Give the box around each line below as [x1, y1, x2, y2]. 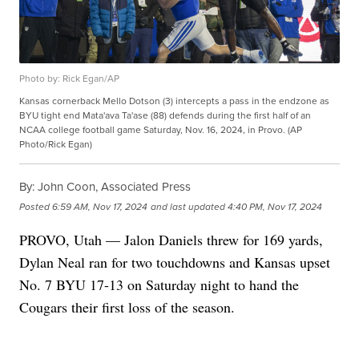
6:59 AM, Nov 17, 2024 [52, 199, 148, 214]
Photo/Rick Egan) [19, 137, 93, 152]
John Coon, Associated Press [34, 178, 192, 196]
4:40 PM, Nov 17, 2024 [228, 199, 323, 214]
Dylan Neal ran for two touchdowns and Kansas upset [19, 252, 331, 272]
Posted [19, 199, 53, 214]
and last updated [151, 199, 226, 214]
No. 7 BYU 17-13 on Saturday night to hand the [19, 275, 300, 295]
